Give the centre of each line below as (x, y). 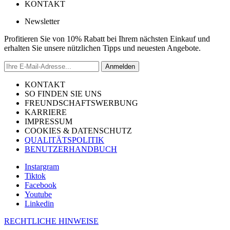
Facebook (41, 185)
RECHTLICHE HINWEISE (51, 221)
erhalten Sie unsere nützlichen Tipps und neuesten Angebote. (102, 48)
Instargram (42, 166)
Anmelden (120, 66)
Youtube (38, 194)
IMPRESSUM (49, 121)
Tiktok (35, 176)
